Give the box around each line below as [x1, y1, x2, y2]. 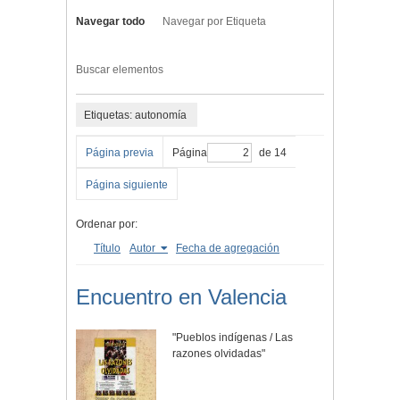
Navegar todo [76, 15, 145, 29]
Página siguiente [86, 179, 168, 192]
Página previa [86, 146, 154, 160]
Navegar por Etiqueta [162, 15, 266, 29]
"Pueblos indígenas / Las [172, 331, 294, 345]
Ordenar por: [76, 218, 137, 231]
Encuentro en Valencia [76, 285, 287, 310]
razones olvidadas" [172, 347, 266, 361]
